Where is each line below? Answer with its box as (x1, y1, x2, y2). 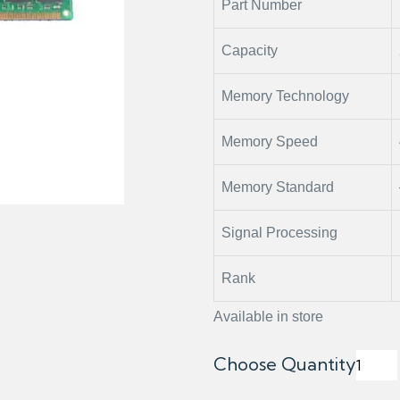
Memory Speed (221, 134, 318, 149)
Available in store (213, 309, 323, 324)
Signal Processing (221, 225, 337, 240)
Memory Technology (221, 88, 349, 104)
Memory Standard (221, 179, 334, 195)
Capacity (221, 43, 278, 58)
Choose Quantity (213, 353, 356, 375)
